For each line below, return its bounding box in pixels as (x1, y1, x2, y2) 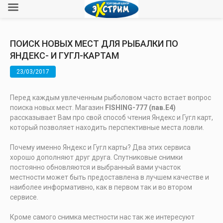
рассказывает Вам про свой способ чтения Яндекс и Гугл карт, (10, 113, 213, 121)
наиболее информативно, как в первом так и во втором (10, 183, 192, 191)
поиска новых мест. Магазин (10, 104, 105, 111)
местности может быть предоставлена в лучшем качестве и (10, 173, 209, 181)
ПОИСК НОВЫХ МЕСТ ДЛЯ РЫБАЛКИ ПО (10, 38, 178, 49)
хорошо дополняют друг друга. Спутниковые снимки (10, 153, 183, 161)
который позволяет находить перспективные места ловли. (10, 123, 204, 131)
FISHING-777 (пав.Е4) (105, 104, 176, 111)
